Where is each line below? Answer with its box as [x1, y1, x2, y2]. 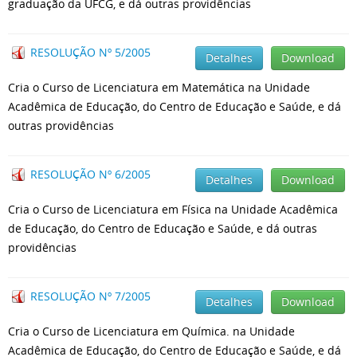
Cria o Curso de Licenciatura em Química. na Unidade [8, 324, 295, 339]
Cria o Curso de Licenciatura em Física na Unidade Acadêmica [8, 202, 338, 217]
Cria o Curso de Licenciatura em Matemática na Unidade [8, 80, 310, 95]
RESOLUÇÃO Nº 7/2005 [30, 288, 151, 304]
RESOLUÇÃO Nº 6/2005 [30, 167, 151, 182]
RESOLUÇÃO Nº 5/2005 [30, 45, 151, 60]
